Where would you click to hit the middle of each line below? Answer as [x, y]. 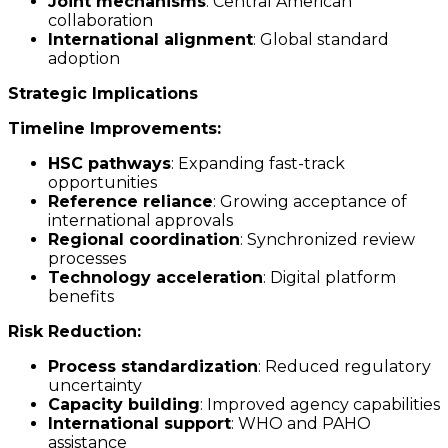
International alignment [150, 40]
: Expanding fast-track [258, 164]
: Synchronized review [327, 240]
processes [87, 259]
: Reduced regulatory [344, 367]
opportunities [102, 183]
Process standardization [153, 367]
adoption [84, 59]
